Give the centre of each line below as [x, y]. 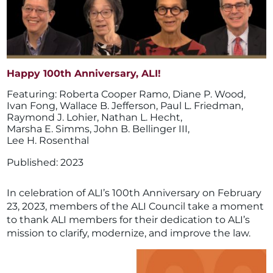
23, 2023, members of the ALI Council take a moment [136, 207]
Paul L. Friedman [201, 106]
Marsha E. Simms [48, 129]
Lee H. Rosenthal [48, 141]
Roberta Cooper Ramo [114, 94]
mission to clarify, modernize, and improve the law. [129, 233]
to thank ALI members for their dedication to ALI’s [129, 220]
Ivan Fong [31, 106]
